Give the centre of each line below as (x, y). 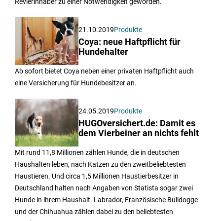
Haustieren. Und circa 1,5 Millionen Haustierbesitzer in (97, 176)
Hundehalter (104, 52)
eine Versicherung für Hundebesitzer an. (76, 83)
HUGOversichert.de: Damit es (137, 124)
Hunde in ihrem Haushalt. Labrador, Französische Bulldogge (106, 200)
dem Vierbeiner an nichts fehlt (139, 133)
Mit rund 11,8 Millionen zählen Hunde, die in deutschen (97, 153)
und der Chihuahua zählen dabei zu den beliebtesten (94, 212)
